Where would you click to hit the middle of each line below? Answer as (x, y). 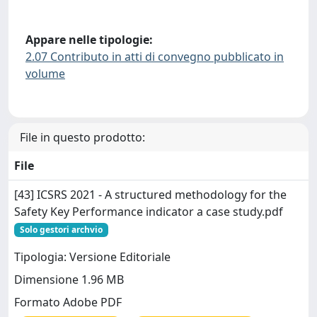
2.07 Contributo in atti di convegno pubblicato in (155, 57)
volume (45, 74)
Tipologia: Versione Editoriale (92, 257)
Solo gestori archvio (61, 229)
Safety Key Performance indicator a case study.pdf (149, 211)
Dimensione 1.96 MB (69, 280)
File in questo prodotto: (82, 137)
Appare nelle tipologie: (89, 40)
